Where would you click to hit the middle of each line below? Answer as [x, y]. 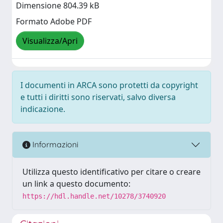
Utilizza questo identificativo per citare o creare [111, 171]
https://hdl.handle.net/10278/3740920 [94, 196]
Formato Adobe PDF [54, 22]
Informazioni [54, 145]
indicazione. [43, 109]
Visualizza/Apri [50, 41]
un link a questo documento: [76, 183]
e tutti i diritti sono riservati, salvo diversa [98, 97]
